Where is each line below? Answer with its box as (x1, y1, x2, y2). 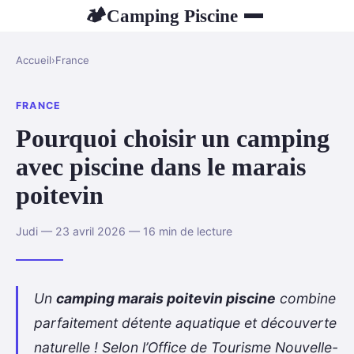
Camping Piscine (106, 5, 238, 26)
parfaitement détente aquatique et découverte (34, 314, 337, 331)
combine (276, 289, 336, 307)
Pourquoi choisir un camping (16, 123, 330, 153)
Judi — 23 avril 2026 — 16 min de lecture (16, 224, 232, 238)
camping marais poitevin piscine (56, 289, 276, 307)
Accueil (16, 54, 51, 66)
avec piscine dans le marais (16, 152, 306, 181)
